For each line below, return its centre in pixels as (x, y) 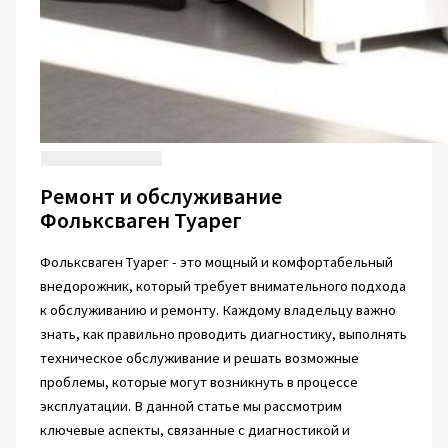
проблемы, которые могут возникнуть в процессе (198, 382)
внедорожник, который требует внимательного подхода (222, 286)
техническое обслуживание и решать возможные (199, 358)
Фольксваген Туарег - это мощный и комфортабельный (216, 262)
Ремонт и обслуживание (160, 196)
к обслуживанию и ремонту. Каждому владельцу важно (217, 310)
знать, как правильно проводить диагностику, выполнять (223, 334)
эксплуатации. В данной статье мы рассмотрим (190, 406)
